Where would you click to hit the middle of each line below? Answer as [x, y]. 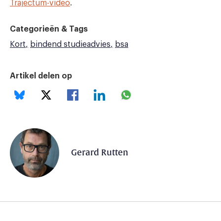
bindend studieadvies [70, 44]
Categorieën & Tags [49, 29]
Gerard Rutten [100, 153]
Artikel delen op [41, 76]
